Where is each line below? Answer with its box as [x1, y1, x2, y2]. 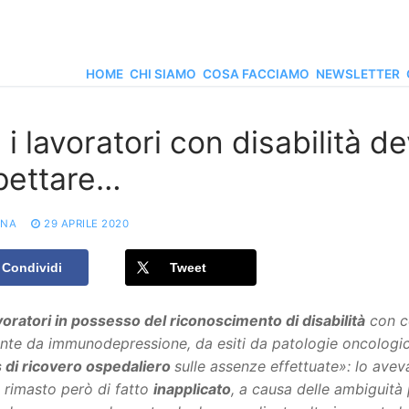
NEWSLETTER [316, 67, 400, 81]
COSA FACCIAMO [203, 67, 309, 81]
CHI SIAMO [130, 67, 196, 81]
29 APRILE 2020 [44, 217, 129, 231]
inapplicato [153, 379, 231, 398]
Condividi [2, 260, 62, 276]
